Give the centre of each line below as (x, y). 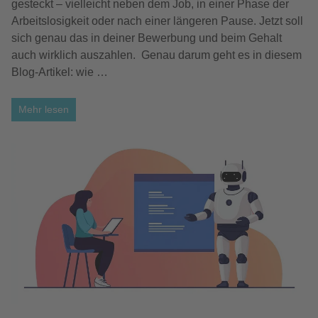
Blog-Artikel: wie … (60, 72)
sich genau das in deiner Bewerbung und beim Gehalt (147, 38)
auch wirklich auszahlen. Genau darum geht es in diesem (157, 55)
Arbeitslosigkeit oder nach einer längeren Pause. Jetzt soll (157, 21)
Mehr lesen (44, 110)
